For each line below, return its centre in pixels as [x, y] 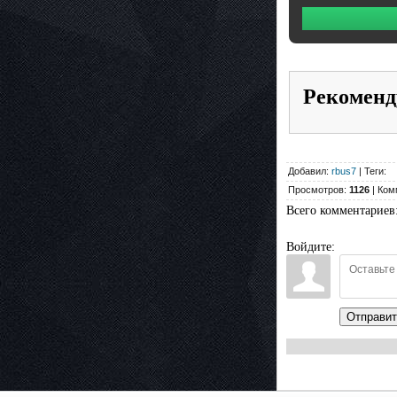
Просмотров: [319, 190]
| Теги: [371, 171]
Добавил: [310, 171]
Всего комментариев [341, 211]
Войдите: [311, 247]
